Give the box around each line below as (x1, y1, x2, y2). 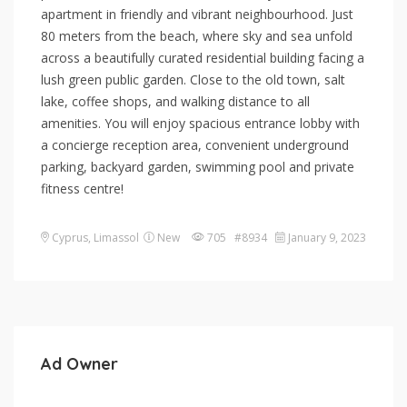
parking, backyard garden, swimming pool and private (41, 157, 354, 175)
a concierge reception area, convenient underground (41, 135, 349, 154)
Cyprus (52, 229, 88, 245)
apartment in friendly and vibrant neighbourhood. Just (41, 5, 353, 23)
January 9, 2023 (285, 229, 366, 245)
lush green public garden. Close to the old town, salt (41, 70, 345, 88)
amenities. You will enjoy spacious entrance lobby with (41, 114, 360, 132)
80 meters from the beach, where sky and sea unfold (41, 26, 352, 45)
